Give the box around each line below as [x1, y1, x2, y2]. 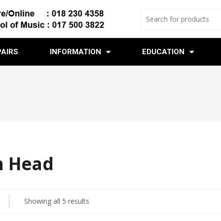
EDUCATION [142, 47, 184, 56]
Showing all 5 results [24, 196, 89, 206]
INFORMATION [49, 47, 101, 56]
